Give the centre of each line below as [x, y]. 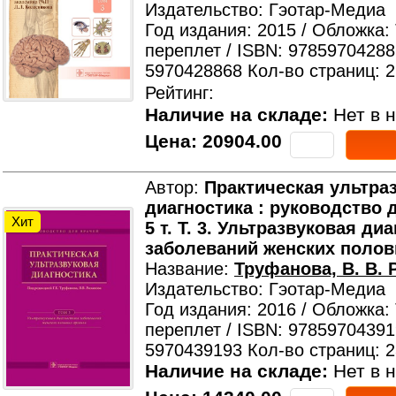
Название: [190, 269]
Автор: [175, 187]
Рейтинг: [179, 93]
